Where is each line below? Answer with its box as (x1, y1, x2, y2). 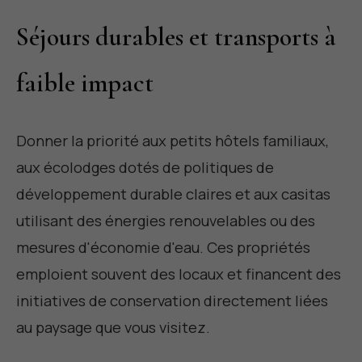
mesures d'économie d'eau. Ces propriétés (16, 237, 310, 259)
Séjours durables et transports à (16, 21, 336, 53)
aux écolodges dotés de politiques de (16, 157, 274, 179)
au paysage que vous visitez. (16, 317, 210, 339)
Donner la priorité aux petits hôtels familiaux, (16, 130, 329, 152)
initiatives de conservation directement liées (16, 290, 328, 312)
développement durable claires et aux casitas (16, 183, 330, 205)
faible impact (16, 67, 154, 99)
